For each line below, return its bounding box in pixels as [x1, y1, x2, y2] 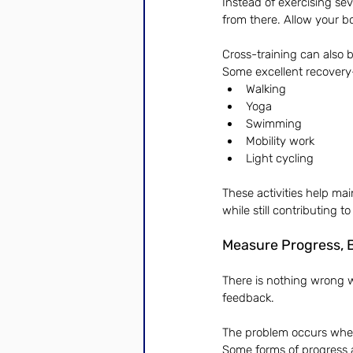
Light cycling [246, 151, 314, 165]
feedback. [222, 291, 274, 305]
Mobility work [246, 134, 314, 148]
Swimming [246, 117, 302, 131]
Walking [246, 82, 286, 96]
